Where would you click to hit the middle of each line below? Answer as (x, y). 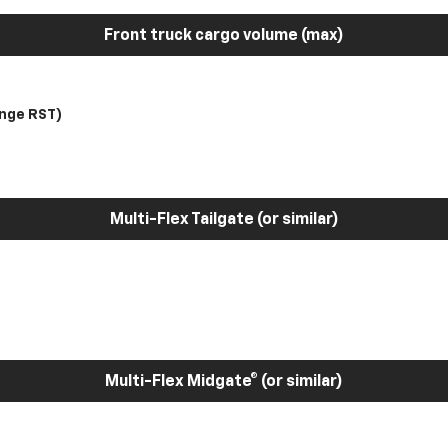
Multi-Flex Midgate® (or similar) (224, 382)
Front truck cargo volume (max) (224, 36)
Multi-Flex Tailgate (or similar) (224, 220)
